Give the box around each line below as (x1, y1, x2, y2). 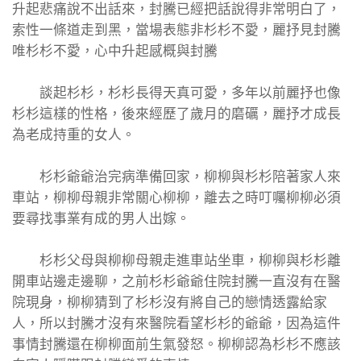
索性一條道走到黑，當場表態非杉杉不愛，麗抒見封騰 (12, 22, 341, 39)
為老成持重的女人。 (12, 127, 135, 143)
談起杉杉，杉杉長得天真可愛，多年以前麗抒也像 (12, 85, 341, 102)
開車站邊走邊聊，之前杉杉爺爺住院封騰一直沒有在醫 (12, 273, 341, 290)
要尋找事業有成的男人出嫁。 (12, 210, 190, 227)
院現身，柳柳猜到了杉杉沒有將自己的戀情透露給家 (12, 294, 327, 311)
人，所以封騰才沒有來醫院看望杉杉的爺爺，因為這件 (12, 315, 341, 332)
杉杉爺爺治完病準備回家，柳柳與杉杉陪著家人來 (12, 168, 341, 185)
